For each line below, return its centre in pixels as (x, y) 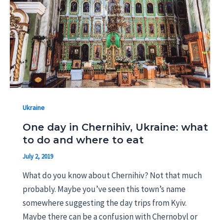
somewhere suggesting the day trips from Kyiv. (104, 203)
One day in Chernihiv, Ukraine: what (115, 127)
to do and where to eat (83, 140)
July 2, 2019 (38, 156)
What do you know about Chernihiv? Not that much (112, 176)
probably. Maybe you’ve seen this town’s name (104, 189)
